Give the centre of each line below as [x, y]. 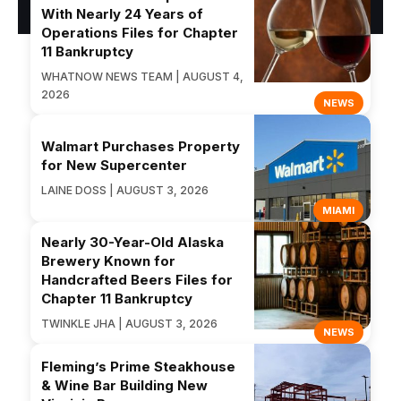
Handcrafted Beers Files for [137, 280]
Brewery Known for [108, 261]
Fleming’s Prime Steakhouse [138, 366]
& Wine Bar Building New [124, 385]
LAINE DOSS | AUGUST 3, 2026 [125, 191]
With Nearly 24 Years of [122, 14]
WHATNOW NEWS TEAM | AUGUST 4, [142, 77]
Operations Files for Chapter [140, 33]
